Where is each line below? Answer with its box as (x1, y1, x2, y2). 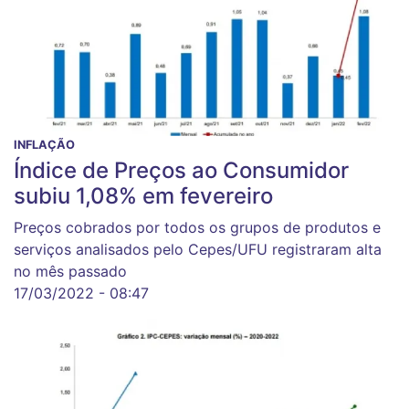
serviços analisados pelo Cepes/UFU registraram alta (14, 240, 382, 259)
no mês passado (14, 262, 127, 281)
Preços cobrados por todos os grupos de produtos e (14, 218, 381, 237)
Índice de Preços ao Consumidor (14, 157, 349, 184)
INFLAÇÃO (14, 138, 75, 152)
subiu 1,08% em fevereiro (14, 183, 273, 210)
